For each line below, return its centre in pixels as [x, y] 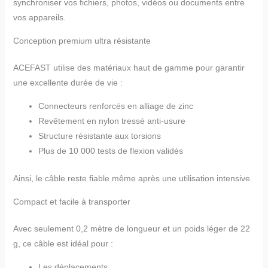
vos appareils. [39, 17]
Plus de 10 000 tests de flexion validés [110, 150]
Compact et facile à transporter [71, 201]
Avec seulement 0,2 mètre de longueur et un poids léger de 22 [131, 228]
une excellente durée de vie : [68, 82]
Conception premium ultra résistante [82, 40]
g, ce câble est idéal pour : [63, 243]
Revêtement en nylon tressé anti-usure [112, 121]
